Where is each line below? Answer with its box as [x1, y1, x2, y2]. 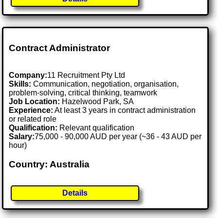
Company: [9, 71, 48, 80]
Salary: [9, 132, 35, 141]
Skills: [9, 80, 32, 89]
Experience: [9, 106, 54, 115]
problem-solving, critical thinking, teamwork [9, 89, 158, 97]
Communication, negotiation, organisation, [31, 80, 179, 89]
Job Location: [9, 97, 62, 106]
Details [62, 188, 88, 197]
